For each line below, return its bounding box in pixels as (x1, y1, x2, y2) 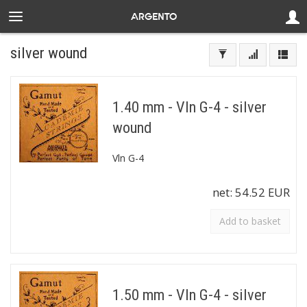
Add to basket (219, 214, 281, 228)
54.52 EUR (235, 184, 290, 200)
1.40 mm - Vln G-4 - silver (112, 98, 267, 116)
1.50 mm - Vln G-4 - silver (112, 286, 267, 304)
